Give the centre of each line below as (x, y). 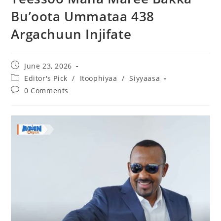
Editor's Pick (46, 78)
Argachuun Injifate (71, 34)
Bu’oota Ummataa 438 (83, 16)
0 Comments (47, 90)
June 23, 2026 (48, 66)
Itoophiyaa (98, 78)
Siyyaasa (145, 78)
